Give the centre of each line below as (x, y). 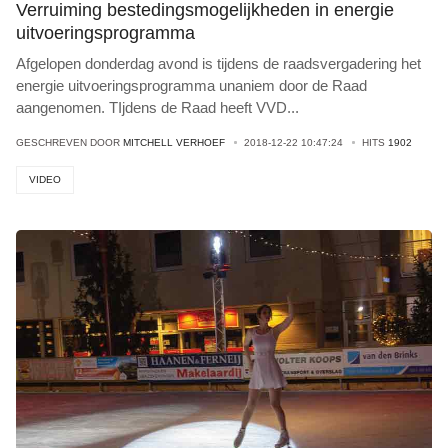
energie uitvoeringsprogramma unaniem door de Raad (191, 85)
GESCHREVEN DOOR (69, 142)
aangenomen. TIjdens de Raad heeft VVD (151, 107)
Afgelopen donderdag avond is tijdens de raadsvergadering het (218, 63)
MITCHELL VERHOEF (174, 142)
